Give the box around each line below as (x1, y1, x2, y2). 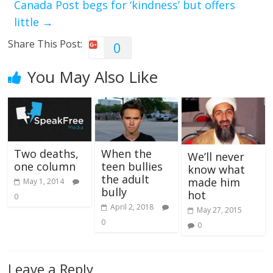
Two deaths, (14, 146, 79, 161)
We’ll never (187, 149, 244, 164)
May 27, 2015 (196, 204, 242, 215)
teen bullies (101, 159, 163, 174)
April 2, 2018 (110, 202, 154, 213)
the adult (101, 172, 149, 187)
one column (14, 159, 76, 174)
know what (187, 161, 245, 177)
